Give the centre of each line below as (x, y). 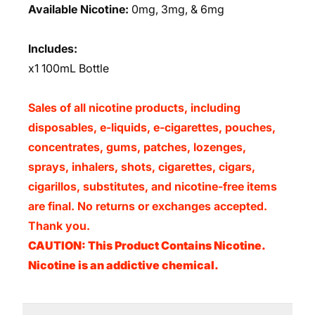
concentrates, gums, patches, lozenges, (137, 147)
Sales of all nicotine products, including (134, 108)
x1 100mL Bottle (69, 68)
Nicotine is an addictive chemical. (123, 265)
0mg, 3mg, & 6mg (178, 9)
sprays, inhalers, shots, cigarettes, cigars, (142, 167)
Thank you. (59, 226)
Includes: (53, 49)
